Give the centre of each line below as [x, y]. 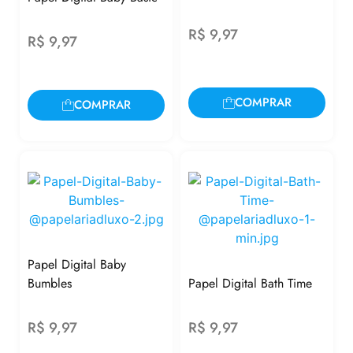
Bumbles [50, 283]
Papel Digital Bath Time [250, 283]
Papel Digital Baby [77, 264]
